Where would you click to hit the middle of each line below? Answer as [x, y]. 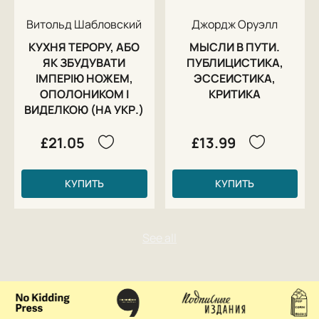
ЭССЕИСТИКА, [235, 78]
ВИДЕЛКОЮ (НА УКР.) [84, 109]
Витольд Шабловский [84, 24]
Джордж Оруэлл [235, 24]
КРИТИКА [235, 94]
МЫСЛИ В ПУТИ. [235, 47]
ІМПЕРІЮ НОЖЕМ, [84, 78]
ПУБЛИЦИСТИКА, [235, 62]
